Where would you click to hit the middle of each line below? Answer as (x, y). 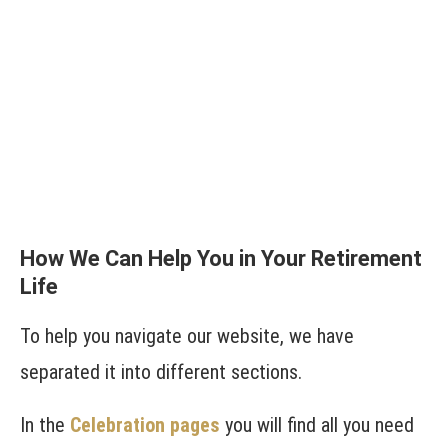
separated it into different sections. (161, 372)
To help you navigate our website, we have (187, 336)
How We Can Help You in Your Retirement (221, 259)
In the (45, 425)
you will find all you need (317, 425)
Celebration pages (145, 425)
